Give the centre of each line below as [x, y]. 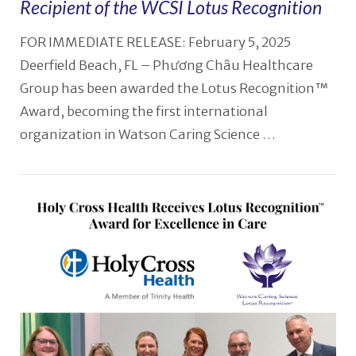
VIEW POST [178, 240]
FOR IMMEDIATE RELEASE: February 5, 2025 [155, 43]
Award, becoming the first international [143, 112]
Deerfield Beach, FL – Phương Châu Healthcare [166, 66]
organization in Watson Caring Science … [147, 135]
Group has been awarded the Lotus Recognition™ [174, 89]
